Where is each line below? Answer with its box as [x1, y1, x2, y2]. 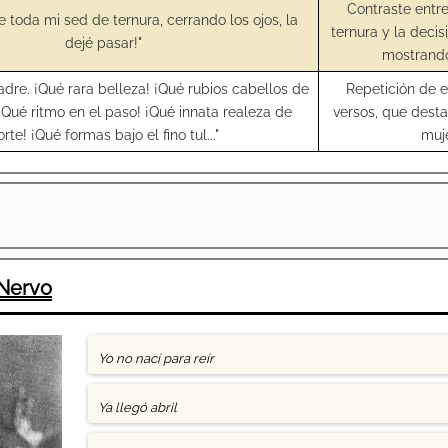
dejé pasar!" [64, 33, 142, 51]
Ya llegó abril [97, 400, 177, 415]
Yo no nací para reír [97, 351, 214, 366]
